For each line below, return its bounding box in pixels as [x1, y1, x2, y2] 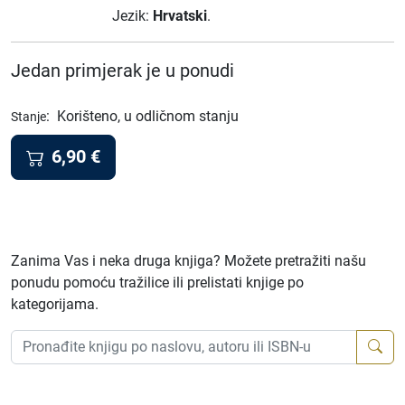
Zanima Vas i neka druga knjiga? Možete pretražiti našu [11, 251, 366, 269]
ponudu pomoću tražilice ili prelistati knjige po [11, 273, 304, 291]
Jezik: [112, 7, 153, 24]
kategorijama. [11, 295, 99, 313]
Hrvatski [153, 7, 207, 24]
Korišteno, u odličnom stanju [57, 108, 239, 125]
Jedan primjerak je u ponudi [11, 60, 234, 81]
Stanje [11, 109, 46, 124]
